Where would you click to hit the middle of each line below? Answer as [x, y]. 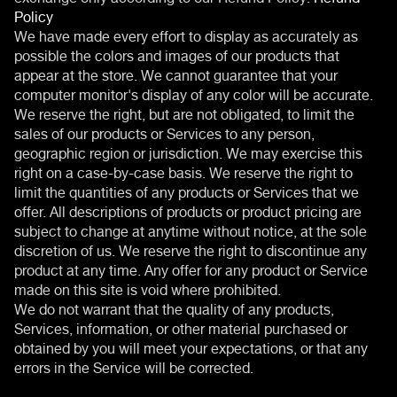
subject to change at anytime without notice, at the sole [191, 229]
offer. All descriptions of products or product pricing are [188, 210]
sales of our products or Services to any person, [164, 132]
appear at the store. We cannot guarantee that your [176, 73]
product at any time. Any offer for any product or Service [191, 268]
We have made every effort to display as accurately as [186, 34]
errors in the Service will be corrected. [134, 366]
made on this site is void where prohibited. [148, 288]
